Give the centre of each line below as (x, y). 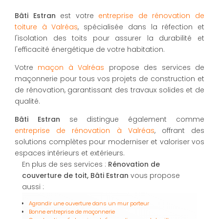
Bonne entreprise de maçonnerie (72, 211)
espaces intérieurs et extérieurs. (70, 153)
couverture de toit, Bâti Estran (75, 175)
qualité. (27, 101)
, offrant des (179, 130)
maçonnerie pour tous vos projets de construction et (109, 78)
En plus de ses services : (65, 164)
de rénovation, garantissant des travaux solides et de (109, 90)
